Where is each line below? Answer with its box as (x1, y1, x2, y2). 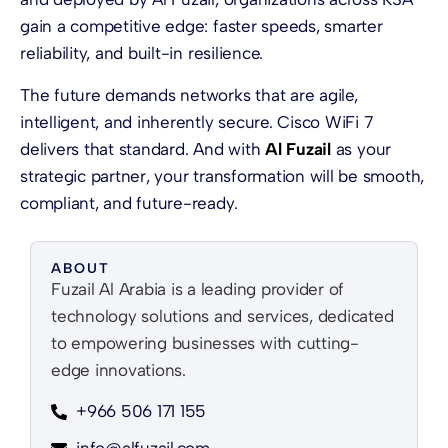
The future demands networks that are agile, (20, 84, 358, 105)
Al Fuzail (265, 138, 336, 159)
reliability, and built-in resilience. (20, 43, 264, 64)
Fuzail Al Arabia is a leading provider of (51, 279, 345, 300)
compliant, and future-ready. (20, 192, 238, 213)
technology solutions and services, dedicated (51, 306, 394, 327)
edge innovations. (51, 360, 186, 381)
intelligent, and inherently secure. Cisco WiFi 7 (20, 111, 373, 132)
